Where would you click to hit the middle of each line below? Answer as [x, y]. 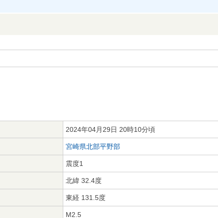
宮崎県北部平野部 [93, 146]
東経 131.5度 [86, 198]
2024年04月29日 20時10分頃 [110, 129]
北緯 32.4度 [84, 181]
